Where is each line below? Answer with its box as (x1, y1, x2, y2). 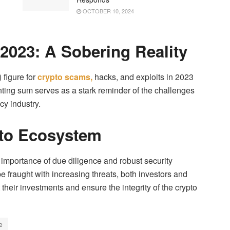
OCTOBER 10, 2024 (81, 6, 134, 15)
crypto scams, (37, 71, 92, 83)
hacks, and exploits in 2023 (92, 71, 194, 83)
